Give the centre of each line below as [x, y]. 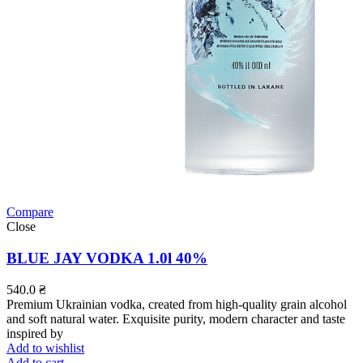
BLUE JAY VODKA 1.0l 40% [107, 258]
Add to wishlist [45, 348]
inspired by [35, 333]
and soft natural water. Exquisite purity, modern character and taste [176, 318]
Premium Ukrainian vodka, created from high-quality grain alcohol [177, 304]
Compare [30, 212]
